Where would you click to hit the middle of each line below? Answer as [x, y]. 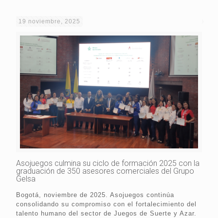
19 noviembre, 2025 [49, 22]
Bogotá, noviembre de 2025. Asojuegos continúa [95, 195]
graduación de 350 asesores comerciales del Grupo [105, 171]
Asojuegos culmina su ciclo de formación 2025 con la [108, 163]
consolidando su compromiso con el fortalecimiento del [106, 204]
